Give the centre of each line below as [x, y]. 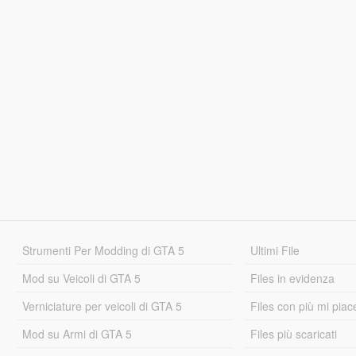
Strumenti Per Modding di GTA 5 [103, 250]
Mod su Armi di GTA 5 [77, 333]
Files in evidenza [293, 278]
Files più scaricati [294, 333]
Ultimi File [275, 250]
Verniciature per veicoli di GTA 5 [102, 306]
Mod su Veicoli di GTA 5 [81, 278]
